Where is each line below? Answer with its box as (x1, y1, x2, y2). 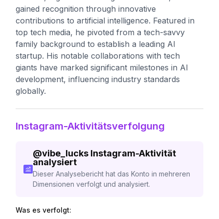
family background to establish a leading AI (16, 39, 175, 49)
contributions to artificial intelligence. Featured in (16, 16, 195, 25)
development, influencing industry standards (16, 74, 180, 84)
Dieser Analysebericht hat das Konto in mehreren (32, 170, 190, 178)
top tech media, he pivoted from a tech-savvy (16, 27, 185, 37)
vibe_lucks (42, 148, 88, 158)
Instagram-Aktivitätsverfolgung (16, 120, 165, 132)
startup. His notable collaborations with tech (16, 51, 180, 61)
